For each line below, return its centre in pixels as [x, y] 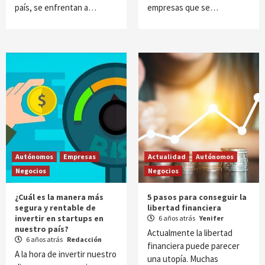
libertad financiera [184, 208]
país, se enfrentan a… [56, 7]
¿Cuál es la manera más [59, 197]
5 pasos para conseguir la [197, 197]
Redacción [84, 239]
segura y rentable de [55, 208]
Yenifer [211, 218]
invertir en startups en [59, 218]
